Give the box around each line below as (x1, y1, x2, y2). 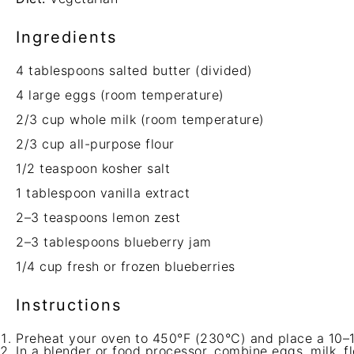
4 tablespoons (16, 62, 105, 78)
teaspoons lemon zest (39, 209, 180, 225)
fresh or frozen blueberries (62, 258, 235, 274)
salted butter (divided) (104, 62, 253, 78)
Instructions (16, 296, 122, 314)
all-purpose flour (65, 136, 175, 152)
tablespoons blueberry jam (39, 234, 212, 250)
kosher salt (97, 160, 170, 176)
